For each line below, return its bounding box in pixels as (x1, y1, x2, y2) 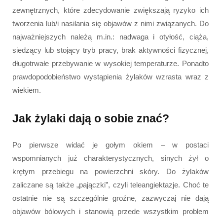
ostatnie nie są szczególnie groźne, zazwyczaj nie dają (12, 194, 209, 203)
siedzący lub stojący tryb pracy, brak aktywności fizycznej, (12, 45, 209, 54)
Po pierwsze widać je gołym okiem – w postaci (12, 141, 209, 149)
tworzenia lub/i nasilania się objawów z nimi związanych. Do (12, 19, 209, 28)
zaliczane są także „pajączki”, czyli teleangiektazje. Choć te (12, 181, 209, 189)
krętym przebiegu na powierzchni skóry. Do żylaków (12, 167, 209, 176)
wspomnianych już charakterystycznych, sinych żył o (12, 154, 209, 163)
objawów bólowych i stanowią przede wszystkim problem (12, 207, 209, 216)
